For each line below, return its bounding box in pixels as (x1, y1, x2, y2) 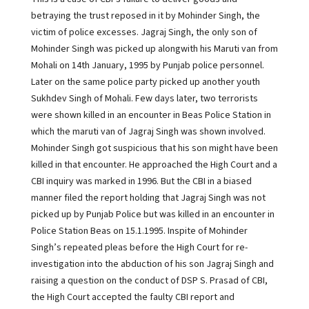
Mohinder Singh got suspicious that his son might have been (30, 141, 278, 155)
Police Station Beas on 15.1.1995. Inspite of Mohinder (30, 224, 248, 238)
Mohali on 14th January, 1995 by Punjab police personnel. (30, 59, 264, 72)
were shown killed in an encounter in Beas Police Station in (30, 108, 271, 122)
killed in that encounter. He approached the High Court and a (30, 158, 277, 172)
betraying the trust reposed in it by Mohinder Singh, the (30, 9, 260, 23)
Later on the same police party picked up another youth (30, 75, 260, 89)
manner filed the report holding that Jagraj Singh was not (30, 191, 266, 205)
